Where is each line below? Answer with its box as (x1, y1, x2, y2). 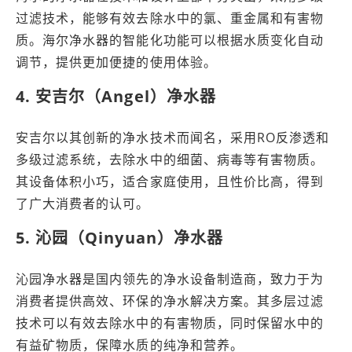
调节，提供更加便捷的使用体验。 (16, 53, 217, 71)
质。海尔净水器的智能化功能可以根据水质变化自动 (16, 31, 324, 49)
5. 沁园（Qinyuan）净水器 (16, 227, 223, 248)
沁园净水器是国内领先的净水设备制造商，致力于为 (16, 270, 324, 288)
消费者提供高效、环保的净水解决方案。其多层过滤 (16, 292, 324, 310)
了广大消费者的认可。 (16, 195, 150, 212)
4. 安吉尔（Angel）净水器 (16, 86, 216, 107)
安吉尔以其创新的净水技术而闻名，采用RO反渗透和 (16, 129, 330, 146)
